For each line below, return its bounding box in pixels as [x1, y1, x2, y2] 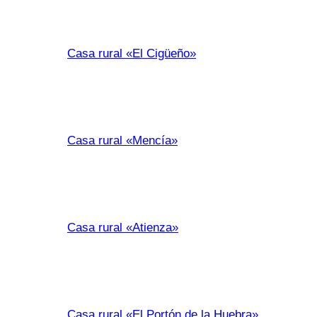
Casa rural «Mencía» [67, 134, 178, 147]
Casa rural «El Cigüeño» [67, 47, 196, 60]
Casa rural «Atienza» [67, 221, 178, 234]
